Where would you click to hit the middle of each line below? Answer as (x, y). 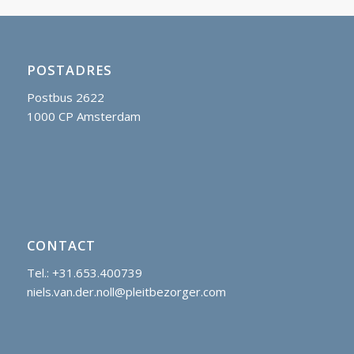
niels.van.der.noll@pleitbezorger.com (126, 291)
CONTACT (61, 246)
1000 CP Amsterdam (83, 116)
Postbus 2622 (65, 97)
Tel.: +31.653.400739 (84, 272)
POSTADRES (69, 70)
